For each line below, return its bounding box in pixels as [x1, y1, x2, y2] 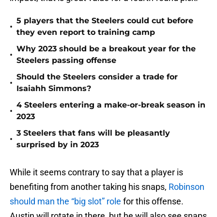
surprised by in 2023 [16, 140, 99, 150]
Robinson [169, 182, 204, 192]
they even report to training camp [16, 28, 155, 37]
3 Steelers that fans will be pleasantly [16, 128, 170, 138]
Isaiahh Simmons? [16, 84, 91, 93]
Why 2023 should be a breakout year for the [16, 44, 196, 54]
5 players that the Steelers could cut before [16, 16, 193, 26]
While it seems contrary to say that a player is [10, 167, 183, 178]
